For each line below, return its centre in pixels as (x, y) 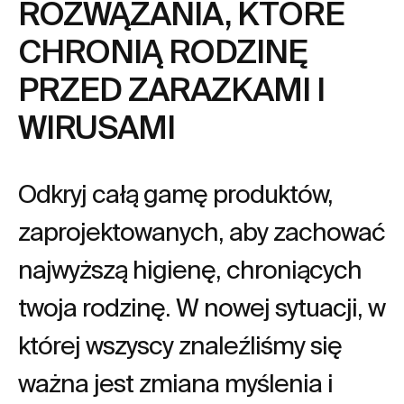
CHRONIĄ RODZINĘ (163, 50)
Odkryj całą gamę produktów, (175, 193)
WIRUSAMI (96, 126)
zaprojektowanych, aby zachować (202, 231)
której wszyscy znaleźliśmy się (180, 344)
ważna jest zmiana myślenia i (175, 382)
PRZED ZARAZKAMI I (171, 88)
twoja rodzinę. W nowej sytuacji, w (202, 307)
